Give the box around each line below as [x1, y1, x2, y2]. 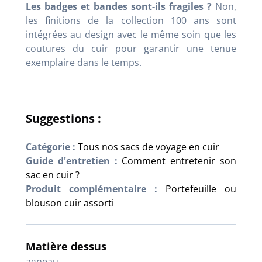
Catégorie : [26, 140, 75, 154]
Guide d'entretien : [26, 154, 118, 168]
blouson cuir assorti [26, 196, 114, 210]
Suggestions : [26, 111, 101, 127]
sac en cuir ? [26, 168, 80, 182]
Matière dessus [26, 239, 106, 254]
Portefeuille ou [166, 182, 236, 196]
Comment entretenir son [122, 154, 237, 168]
